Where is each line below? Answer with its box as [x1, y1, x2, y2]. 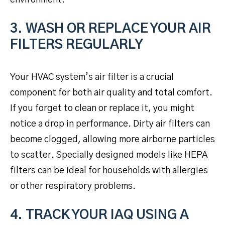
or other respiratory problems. [10, 181, 136, 191]
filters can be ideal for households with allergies [10, 166, 208, 175]
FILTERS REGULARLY [10, 38, 143, 51]
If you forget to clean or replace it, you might [10, 103, 194, 113]
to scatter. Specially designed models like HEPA [10, 150, 207, 160]
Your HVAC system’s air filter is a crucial [10, 72, 174, 82]
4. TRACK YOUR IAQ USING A [10, 208, 189, 221]
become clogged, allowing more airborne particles [10, 135, 215, 144]
